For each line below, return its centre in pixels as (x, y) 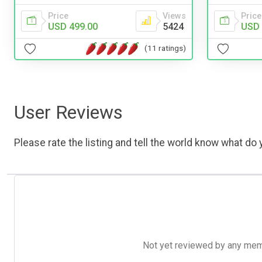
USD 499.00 (73, 26)
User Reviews (68, 112)
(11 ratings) (165, 48)
